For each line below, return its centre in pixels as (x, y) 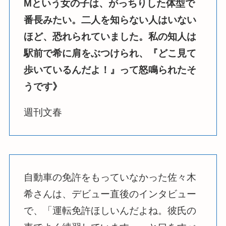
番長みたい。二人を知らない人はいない (110, 20)
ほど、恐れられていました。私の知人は (110, 36)
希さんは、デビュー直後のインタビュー (110, 194)
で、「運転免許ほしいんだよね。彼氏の (110, 211)
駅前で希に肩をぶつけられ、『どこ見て (110, 53)
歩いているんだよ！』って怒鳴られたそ (110, 70)
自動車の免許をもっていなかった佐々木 (110, 178)
